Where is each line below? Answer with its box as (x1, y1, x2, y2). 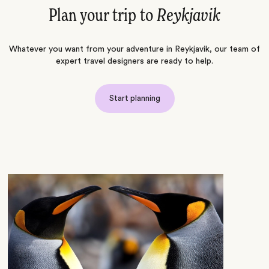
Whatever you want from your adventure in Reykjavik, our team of (9, 45, 260, 53)
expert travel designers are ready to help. (56, 57, 213, 65)
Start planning (109, 94, 160, 102)
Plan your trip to (49, 7, 157, 25)
